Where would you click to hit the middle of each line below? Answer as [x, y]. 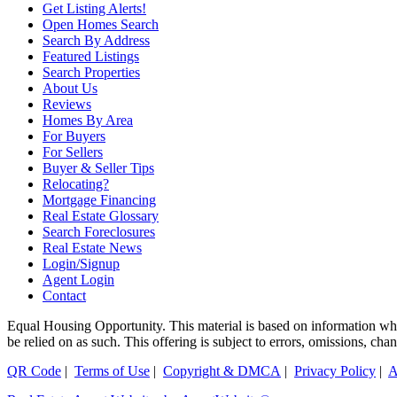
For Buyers [74, 136]
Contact [64, 296]
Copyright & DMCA [222, 371]
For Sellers [73, 152]
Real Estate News [92, 248]
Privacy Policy [335, 371]
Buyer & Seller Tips [98, 168]
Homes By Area [88, 121]
